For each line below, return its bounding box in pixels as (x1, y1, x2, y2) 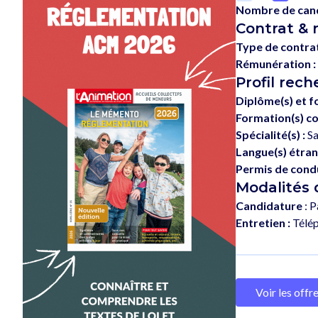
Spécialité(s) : (236, 127, 305, 141)
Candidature (236, 198, 302, 212)
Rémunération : (236, 56, 316, 70)
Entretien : (236, 215, 290, 229)
